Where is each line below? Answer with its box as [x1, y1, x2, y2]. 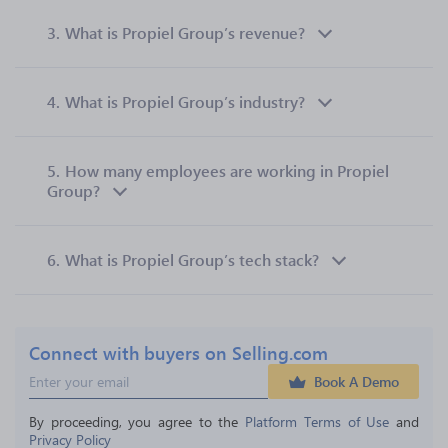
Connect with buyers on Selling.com [29, 340, 328, 365]
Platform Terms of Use [245, 412, 390, 431]
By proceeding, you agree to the [29, 412, 246, 431]
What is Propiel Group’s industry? [65, 91, 305, 112]
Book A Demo [314, 372, 399, 391]
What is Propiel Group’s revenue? [65, 22, 305, 43]
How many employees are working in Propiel [65, 160, 389, 181]
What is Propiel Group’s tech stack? [65, 249, 319, 270]
